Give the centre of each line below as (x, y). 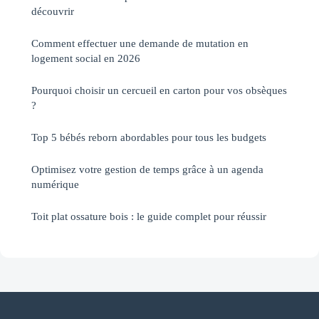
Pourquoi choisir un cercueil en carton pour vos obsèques (159, 90)
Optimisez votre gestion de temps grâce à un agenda (147, 169)
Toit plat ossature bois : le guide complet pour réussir (149, 216)
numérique (55, 184)
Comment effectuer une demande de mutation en (140, 43)
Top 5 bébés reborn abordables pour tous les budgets (149, 137)
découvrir (53, 11)
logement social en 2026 (86, 58)
